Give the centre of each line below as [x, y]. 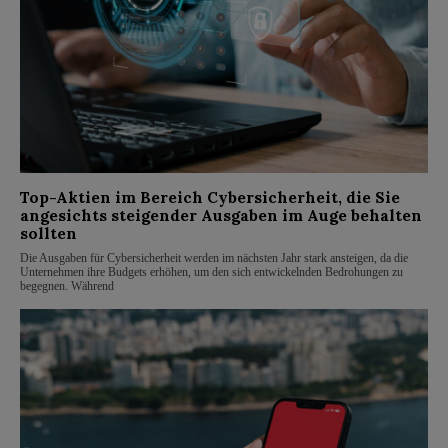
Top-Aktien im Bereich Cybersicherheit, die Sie [210, 198]
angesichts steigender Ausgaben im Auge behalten [221, 216]
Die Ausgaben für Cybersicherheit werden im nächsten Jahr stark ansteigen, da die [214, 258]
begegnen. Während [67, 286]
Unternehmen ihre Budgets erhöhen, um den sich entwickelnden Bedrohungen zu [211, 272]
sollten [48, 234]
